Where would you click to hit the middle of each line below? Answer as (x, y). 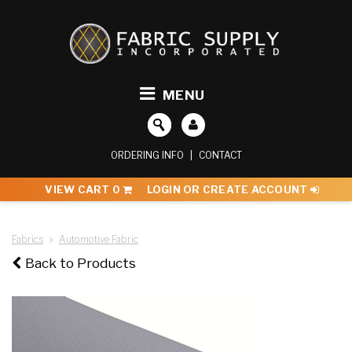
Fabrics (27, 240)
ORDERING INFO (147, 156)
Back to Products (81, 264)
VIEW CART (79, 190)
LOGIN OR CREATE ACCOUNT (228, 190)
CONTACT (220, 156)
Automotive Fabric (99, 240)
